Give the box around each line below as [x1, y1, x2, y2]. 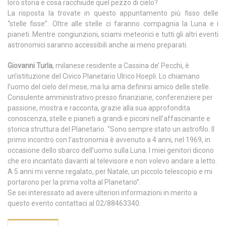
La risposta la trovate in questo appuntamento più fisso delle [8, 9, 218, 18]
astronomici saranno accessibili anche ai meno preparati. [8, 41, 188, 49]
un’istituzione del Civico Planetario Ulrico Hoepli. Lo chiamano [8, 72, 200, 81]
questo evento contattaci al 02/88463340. [8, 199, 141, 208]
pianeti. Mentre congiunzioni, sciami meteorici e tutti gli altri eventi [8, 30, 218, 39]
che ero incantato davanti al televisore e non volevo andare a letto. [8, 157, 217, 165]
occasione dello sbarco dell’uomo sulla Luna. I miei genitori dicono [8, 146, 214, 155]
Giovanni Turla [8, 62, 52, 70]
